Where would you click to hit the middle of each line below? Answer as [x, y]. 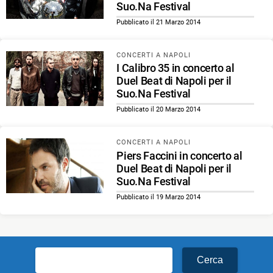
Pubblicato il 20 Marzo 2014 [159, 110]
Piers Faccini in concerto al [179, 155]
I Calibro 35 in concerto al [175, 68]
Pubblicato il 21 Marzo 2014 [159, 22]
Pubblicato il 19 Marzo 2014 [159, 197]
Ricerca [53, 254]
